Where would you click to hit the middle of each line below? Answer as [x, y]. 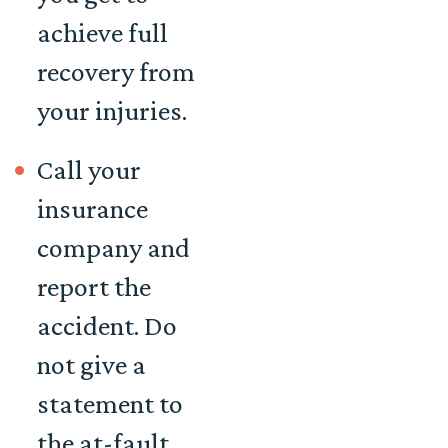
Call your [89, 170]
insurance [92, 209]
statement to [110, 404]
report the [94, 287]
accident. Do [107, 326]
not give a [91, 365]
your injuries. [112, 111]
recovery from [116, 72]
